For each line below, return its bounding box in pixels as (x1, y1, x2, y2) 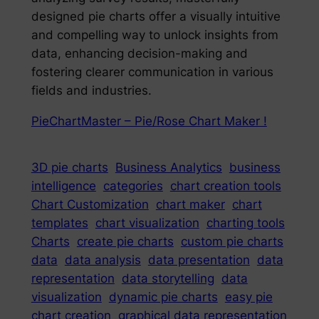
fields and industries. (31, 83, 152, 98)
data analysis (64, 253, 141, 268)
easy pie (224, 290, 273, 305)
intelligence (31, 179, 96, 194)
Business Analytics (115, 160, 222, 175)
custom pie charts (180, 234, 283, 249)
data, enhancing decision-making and (31, 46, 248, 61)
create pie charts (76, 234, 174, 249)
